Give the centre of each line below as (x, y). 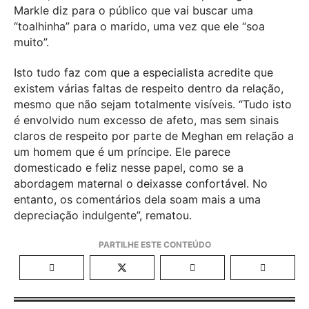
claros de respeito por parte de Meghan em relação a (154, 136)
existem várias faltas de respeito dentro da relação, (149, 88)
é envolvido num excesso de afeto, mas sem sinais (146, 120)
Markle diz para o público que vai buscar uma (133, 10)
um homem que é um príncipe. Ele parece (122, 151)
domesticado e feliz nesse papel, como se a (129, 167)
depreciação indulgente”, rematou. (103, 215)
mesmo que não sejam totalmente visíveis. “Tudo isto (153, 104)
